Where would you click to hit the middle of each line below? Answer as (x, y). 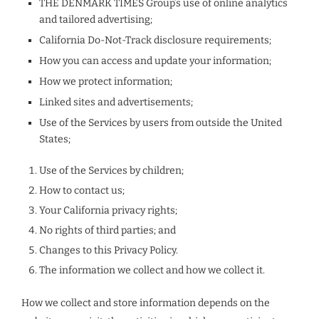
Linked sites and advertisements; (116, 102)
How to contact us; (82, 190)
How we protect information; (106, 82)
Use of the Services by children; (111, 171)
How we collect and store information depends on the (146, 303)
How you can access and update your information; (155, 61)
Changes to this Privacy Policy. (109, 250)
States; (55, 139)
